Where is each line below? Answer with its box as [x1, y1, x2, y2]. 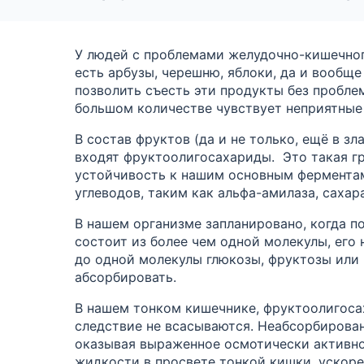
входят [75, 148, 123, 165]
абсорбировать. [75, 268, 176, 285]
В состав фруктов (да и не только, [75, 130, 298, 147]
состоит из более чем [75, 232, 216, 249]
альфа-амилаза [218, 184, 315, 201]
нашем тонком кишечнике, [87, 299, 263, 316]
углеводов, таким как [75, 184, 218, 201]
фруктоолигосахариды [123, 148, 271, 165]
